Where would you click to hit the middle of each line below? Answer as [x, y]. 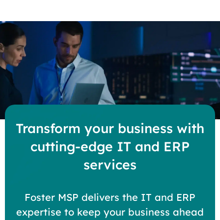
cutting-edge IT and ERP [110, 147]
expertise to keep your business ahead [110, 212]
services [110, 165]
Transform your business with [110, 128]
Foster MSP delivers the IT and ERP [110, 197]
